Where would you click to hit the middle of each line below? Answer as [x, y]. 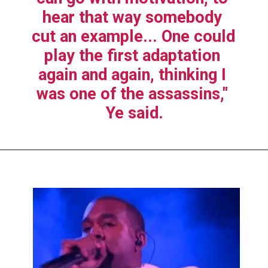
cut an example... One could [134, 36]
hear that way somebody [133, 17]
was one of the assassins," [133, 94]
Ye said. [134, 113]
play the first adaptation [133, 55]
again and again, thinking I [133, 74]
